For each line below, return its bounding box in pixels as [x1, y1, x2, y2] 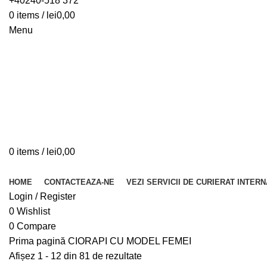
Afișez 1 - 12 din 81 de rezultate [9, 251, 142, 261]
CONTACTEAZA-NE [44, 178, 114, 187]
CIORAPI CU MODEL [68, 236, 162, 246]
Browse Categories [9, 162, 90, 172]
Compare [17, 221, 56, 231]
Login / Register [9, 191, 76, 201]
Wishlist [17, 206, 50, 216]
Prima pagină [9, 236, 68, 246]
